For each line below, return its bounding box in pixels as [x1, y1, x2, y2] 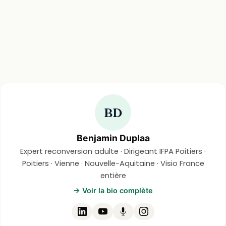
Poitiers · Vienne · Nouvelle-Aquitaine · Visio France [22, 158, 204, 169]
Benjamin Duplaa [76, 133, 150, 144]
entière [100, 171, 126, 181]
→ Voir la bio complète [73, 186, 153, 195]
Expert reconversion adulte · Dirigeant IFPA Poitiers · [20, 146, 206, 157]
